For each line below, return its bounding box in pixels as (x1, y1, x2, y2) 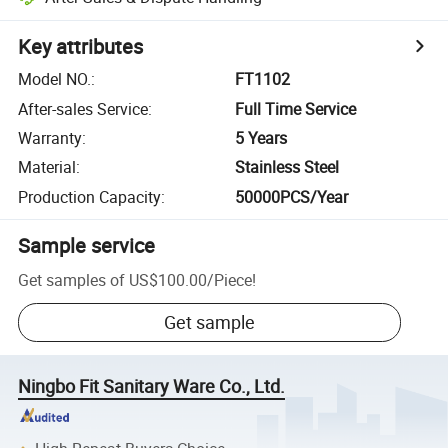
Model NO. (18, 68, 92, 91)
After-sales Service (18, 97, 149, 120)
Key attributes (18, 33, 144, 61)
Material (18, 156, 77, 179)
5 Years (235, 126, 288, 149)
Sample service (18, 231, 156, 259)
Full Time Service (235, 97, 357, 120)
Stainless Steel (235, 156, 340, 179)
